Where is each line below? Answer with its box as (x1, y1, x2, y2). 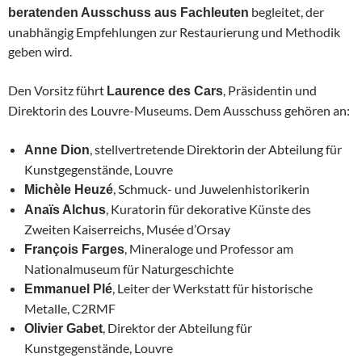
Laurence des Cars (107, 83, 223, 98)
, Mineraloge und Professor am (124, 240, 293, 256)
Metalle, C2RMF (24, 300, 116, 316)
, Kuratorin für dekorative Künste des (106, 200, 311, 217)
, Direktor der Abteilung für (103, 319, 252, 335)
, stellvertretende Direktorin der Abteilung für (90, 141, 342, 157)
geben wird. (8, 43, 72, 59)
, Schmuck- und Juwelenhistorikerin (113, 180, 309, 196)
